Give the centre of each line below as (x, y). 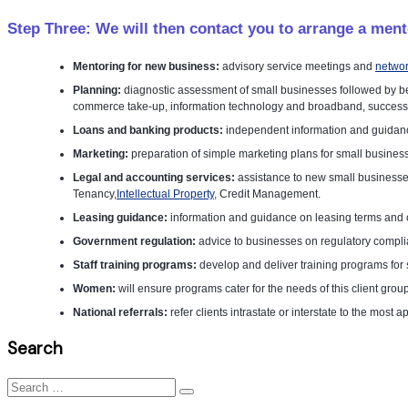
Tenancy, (95, 194)
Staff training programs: (135, 265)
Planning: (97, 90)
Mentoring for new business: (146, 66)
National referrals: (120, 312)
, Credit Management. (267, 194)
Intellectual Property (165, 194)
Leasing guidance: (120, 217)
